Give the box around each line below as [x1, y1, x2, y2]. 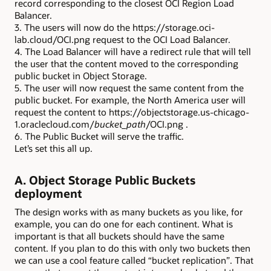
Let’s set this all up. [15, 142, 93, 155]
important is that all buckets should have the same [15, 229, 224, 242]
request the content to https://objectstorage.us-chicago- [15, 106, 249, 119]
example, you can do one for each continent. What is [15, 217, 233, 230]
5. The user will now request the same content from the [15, 82, 244, 94]
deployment [15, 186, 82, 201]
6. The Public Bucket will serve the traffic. [15, 130, 184, 143]
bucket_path [94, 118, 146, 131]
